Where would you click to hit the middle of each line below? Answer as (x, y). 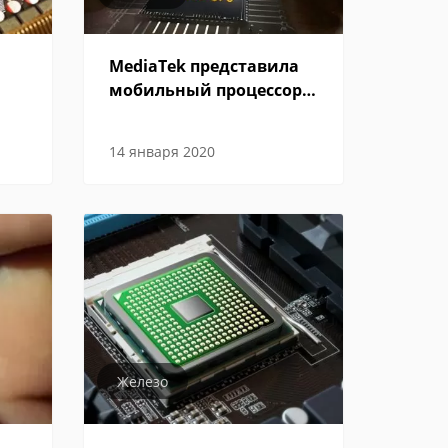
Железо (142, 381)
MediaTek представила (203, 66)
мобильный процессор (205, 90)
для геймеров (166, 114)
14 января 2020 (161, 151)
